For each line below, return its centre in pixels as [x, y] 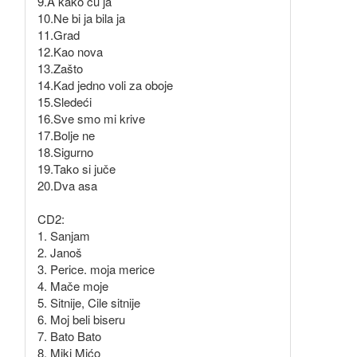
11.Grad [59, 35]
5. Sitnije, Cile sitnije [89, 303]
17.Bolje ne [66, 135]
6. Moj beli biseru [81, 320]
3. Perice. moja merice [96, 269]
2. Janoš [60, 253]
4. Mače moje [73, 286]
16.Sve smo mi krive [91, 119]
